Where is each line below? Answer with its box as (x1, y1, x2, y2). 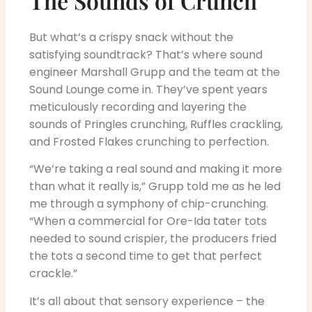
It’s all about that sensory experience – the (29, 292, 265, 309)
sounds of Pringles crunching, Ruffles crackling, (29, 116, 283, 133)
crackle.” (29, 265, 77, 282)
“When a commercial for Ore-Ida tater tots (29, 213, 267, 230)
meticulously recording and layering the (29, 99, 247, 116)
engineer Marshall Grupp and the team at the (29, 64, 280, 81)
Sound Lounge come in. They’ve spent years (29, 81, 267, 98)
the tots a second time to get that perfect (29, 248, 262, 265)
